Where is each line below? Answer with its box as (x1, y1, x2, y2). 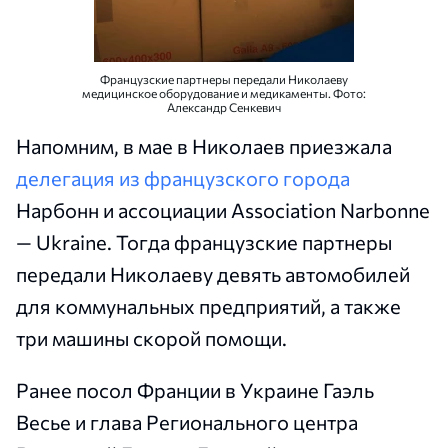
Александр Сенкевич (167, 100, 281, 115)
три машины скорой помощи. (16, 326, 287, 351)
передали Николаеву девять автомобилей (16, 262, 410, 287)
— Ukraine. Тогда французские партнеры (16, 230, 392, 255)
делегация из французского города (16, 166, 350, 191)
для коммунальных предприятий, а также (16, 294, 401, 319)
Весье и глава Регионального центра (16, 410, 358, 435)
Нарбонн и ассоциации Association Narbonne (16, 198, 430, 223)
